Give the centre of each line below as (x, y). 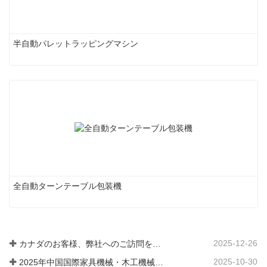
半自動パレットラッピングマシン (76, 43)
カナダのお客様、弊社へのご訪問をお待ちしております (157, 244)
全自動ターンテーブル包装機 (67, 186)
